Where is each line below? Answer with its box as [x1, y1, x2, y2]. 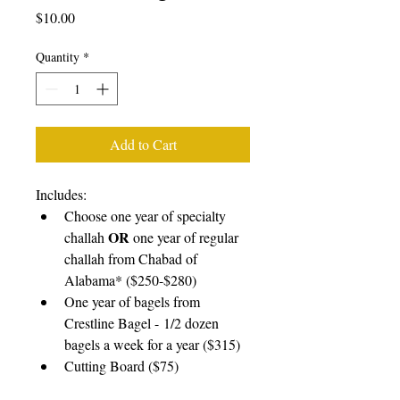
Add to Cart [109, 135, 177, 154]
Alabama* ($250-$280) [64, 271, 196, 289]
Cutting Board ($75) [64, 356, 179, 375]
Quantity [36, 48, 79, 65]
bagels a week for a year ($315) [64, 335, 240, 354]
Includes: [36, 185, 87, 204]
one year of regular [129, 228, 242, 246]
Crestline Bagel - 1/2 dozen [64, 313, 222, 332]
